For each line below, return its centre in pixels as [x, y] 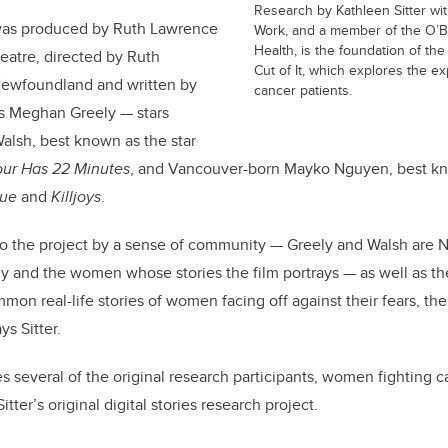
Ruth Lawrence [165, 29]
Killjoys [76, 197]
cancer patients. [303, 90]
